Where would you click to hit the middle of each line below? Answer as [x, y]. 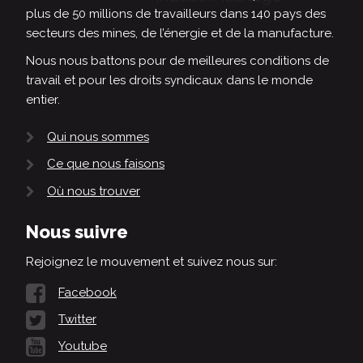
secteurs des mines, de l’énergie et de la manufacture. [180, 34]
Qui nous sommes [98, 137]
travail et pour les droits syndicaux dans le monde [169, 81]
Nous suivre [77, 231]
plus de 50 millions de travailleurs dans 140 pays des [176, 14]
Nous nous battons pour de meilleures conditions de [177, 61]
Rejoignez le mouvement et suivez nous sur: [152, 261]
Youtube [83, 346]
